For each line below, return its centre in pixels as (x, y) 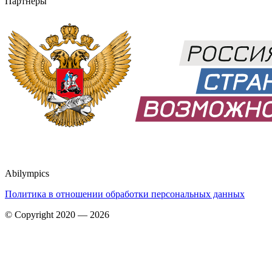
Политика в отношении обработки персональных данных (125, 194)
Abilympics (27, 174)
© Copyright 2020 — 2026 (57, 215)
